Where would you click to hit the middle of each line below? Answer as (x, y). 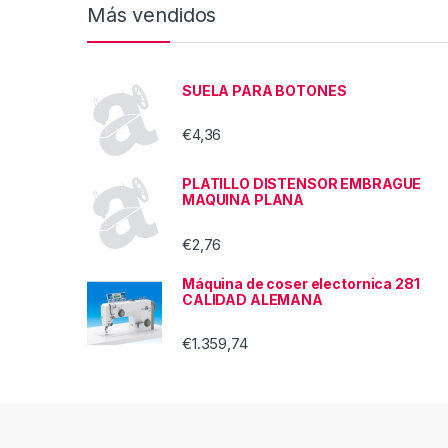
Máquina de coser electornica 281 (301, 283)
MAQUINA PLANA (243, 200)
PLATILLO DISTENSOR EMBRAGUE (302, 184)
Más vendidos (152, 14)
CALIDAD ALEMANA (252, 299)
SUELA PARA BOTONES (264, 90)
